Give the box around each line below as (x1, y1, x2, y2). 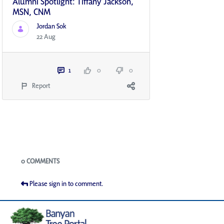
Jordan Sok (36, 21, 66, 31)
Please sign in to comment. (29, 179, 103, 188)
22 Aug (36, 32, 55, 41)
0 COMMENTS (21, 156, 59, 166)
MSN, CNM (12, 6, 50, 18)
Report (32, 81, 50, 90)
